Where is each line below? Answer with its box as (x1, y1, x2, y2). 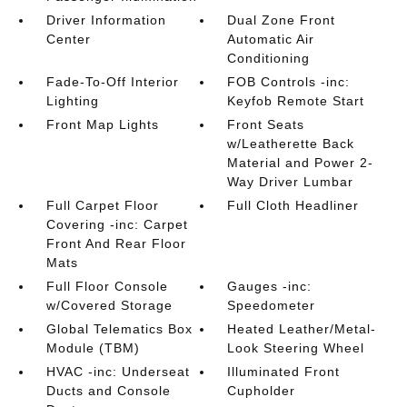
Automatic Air (227, 31, 315, 46)
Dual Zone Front (227, 12, 336, 27)
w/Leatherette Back (227, 135, 355, 151)
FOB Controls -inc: (227, 74, 351, 89)
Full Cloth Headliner (227, 197, 360, 213)
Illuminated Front (227, 363, 341, 379)
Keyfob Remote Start (227, 93, 365, 108)
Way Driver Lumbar (227, 174, 354, 189)
